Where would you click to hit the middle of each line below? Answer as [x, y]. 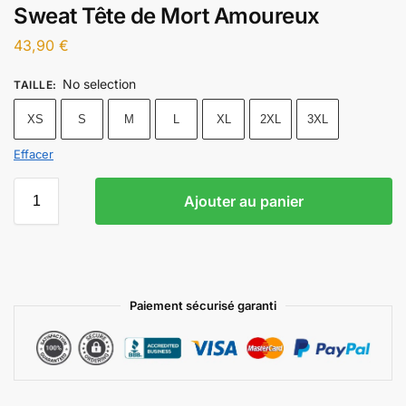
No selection [99, 83]
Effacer [34, 154]
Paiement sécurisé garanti [203, 305]
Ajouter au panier [244, 201]
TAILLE [33, 84]
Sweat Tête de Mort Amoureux [167, 15]
